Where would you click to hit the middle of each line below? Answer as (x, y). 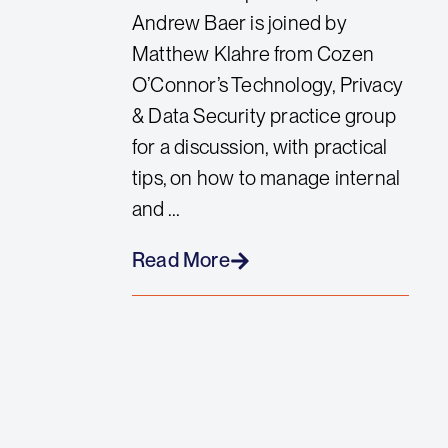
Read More (181, 260)
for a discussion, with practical (260, 146)
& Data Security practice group (264, 115)
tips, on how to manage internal (266, 177)
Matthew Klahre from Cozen (253, 53)
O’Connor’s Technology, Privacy (267, 84)
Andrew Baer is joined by (239, 22)
